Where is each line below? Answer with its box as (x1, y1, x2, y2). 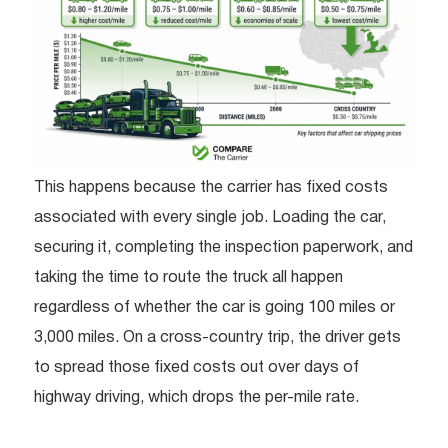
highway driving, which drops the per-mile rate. (34, 390, 359, 405)
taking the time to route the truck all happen (34, 270, 343, 285)
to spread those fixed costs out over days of (34, 360, 359, 375)
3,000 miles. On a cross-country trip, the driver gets (34, 330, 401, 345)
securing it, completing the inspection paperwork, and (34, 240, 413, 255)
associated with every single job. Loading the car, (34, 210, 386, 225)
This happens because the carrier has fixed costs (34, 180, 388, 195)
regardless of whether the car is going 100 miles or (34, 300, 395, 315)
